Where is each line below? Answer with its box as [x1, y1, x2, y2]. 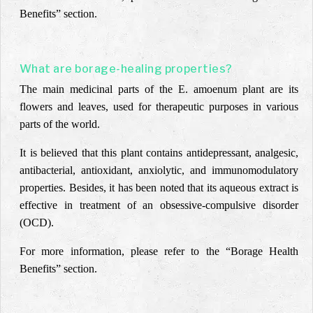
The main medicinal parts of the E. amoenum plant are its [20, 83, 298, 95]
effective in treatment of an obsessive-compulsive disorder [20, 199, 298, 211]
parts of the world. [20, 118, 100, 130]
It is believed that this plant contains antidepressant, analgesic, [20, 147, 298, 159]
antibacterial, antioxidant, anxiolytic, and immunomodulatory [20, 164, 298, 176]
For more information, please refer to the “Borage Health [20, 245, 298, 257]
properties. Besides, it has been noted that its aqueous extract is [20, 182, 298, 194]
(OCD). [20, 217, 54, 228]
